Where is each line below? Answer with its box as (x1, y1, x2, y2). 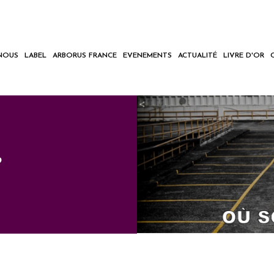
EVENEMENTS (123, 51, 172, 59)
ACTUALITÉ (178, 51, 218, 59)
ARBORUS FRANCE (53, 51, 117, 59)
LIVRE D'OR (223, 51, 265, 59)
